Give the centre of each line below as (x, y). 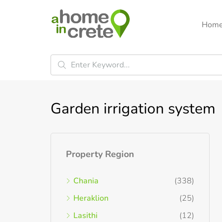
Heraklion (91, 198)
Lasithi (85, 216)
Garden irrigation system (133, 109)
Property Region (100, 154)
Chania (86, 181)
